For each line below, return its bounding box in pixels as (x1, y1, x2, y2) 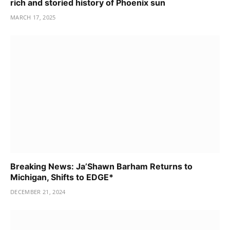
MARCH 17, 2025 (10, 13, 56, 21)
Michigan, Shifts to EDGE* (10, 172, 113, 183)
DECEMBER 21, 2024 (10, 188, 66, 196)
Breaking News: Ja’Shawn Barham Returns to (10, 161, 193, 172)
